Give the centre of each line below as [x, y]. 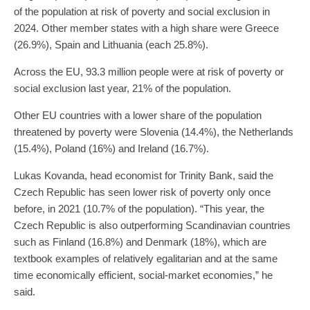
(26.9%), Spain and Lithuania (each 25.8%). [111, 45]
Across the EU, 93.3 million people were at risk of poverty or [149, 72]
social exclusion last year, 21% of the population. [122, 89]
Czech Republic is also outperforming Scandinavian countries [152, 226]
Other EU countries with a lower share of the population [138, 116]
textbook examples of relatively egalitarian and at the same [146, 259]
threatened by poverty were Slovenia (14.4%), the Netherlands [154, 132]
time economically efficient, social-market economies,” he [143, 275]
